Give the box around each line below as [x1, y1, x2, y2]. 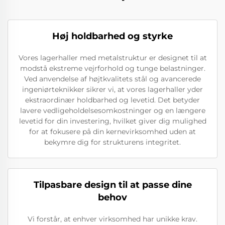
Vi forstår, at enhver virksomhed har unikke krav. [28, 214, 197, 223]
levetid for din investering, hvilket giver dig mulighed [19, 117, 206, 126]
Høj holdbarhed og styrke [52, 31, 173, 42]
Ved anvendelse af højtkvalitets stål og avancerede [24, 74, 201, 83]
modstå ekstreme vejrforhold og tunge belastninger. [20, 64, 205, 73]
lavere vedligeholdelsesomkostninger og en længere [20, 106, 205, 115]
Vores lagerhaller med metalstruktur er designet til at [18, 53, 207, 62]
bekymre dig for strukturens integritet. [44, 138, 181, 147]
